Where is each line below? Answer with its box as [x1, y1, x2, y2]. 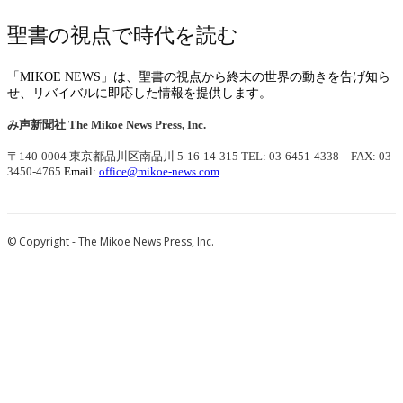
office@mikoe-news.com [99, 165, 219, 179]
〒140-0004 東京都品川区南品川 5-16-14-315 [7, 149, 238, 164]
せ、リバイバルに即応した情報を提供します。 [7, 85, 272, 100]
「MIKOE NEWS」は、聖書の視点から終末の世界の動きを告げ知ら [7, 69, 390, 84]
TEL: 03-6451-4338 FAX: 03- [241, 149, 395, 164]
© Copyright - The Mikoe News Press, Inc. [7, 234, 214, 250]
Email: [61, 165, 99, 179]
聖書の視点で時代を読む [7, 23, 238, 47]
